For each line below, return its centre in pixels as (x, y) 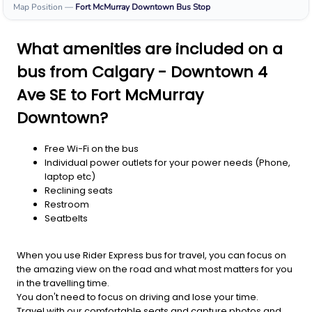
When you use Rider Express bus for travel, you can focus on (151, 256)
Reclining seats (79, 191)
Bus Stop (193, 7)
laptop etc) (70, 177)
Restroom (67, 205)
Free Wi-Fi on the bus (92, 149)
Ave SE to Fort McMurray (110, 95)
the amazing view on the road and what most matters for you (155, 270)
